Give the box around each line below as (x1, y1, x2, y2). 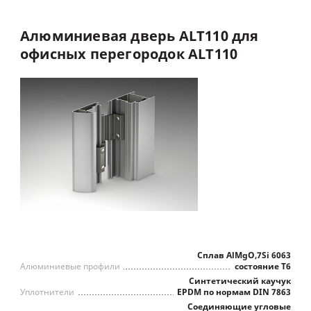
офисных (20, 44, 87, 65)
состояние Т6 (235, 260, 291, 273)
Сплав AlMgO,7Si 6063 (197, 249, 291, 262)
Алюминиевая (20, 26, 128, 47)
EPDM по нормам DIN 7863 (177, 286, 291, 299)
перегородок (90, 44, 185, 65)
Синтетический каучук (189, 275, 291, 287)
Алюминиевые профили (20, 260, 120, 273)
